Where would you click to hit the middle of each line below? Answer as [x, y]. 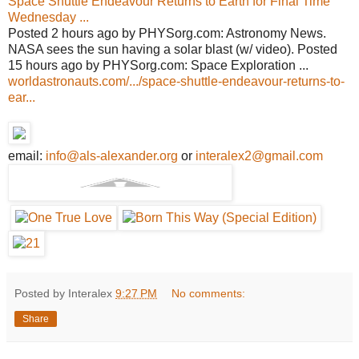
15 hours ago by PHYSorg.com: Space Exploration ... [158, 65]
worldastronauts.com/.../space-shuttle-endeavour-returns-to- [176, 81]
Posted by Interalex [65, 293]
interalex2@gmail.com [259, 156]
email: [27, 156]
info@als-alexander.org [112, 156]
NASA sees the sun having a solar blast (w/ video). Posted [173, 49]
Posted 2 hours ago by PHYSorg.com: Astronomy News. [167, 33]
